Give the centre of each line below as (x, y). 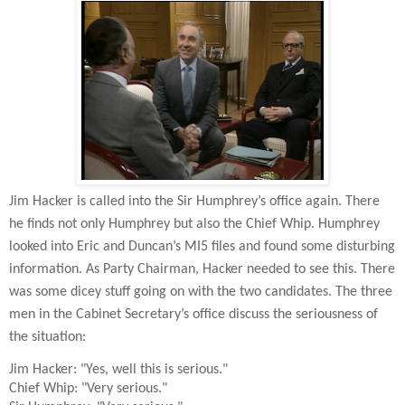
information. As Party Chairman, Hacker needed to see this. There (202, 269)
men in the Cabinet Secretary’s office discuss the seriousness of (193, 314)
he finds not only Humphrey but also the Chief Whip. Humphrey (194, 224)
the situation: (47, 337)
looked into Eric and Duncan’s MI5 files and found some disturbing (202, 246)
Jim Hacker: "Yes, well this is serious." (118, 370)
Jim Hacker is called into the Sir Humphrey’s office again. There (194, 201)
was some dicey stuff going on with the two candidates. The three (201, 292)
